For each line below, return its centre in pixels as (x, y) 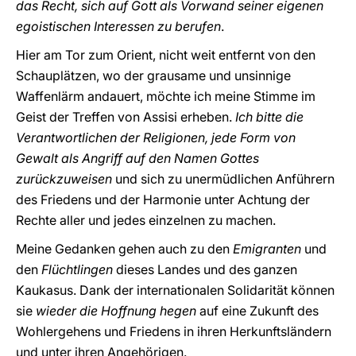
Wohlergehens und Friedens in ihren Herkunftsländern (174, 331)
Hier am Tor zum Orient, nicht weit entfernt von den (166, 55)
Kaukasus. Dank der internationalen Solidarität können (175, 290)
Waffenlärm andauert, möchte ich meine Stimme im (166, 96)
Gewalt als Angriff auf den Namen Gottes (137, 158)
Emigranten (269, 249)
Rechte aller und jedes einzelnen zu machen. (147, 220)
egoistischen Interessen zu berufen (118, 26)
